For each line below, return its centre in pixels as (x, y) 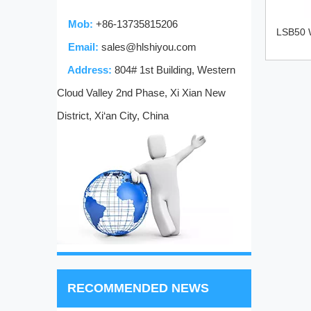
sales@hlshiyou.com (149, 47)
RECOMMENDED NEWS (138, 288)
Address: (86, 70)
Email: (79, 47)
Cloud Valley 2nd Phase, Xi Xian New (141, 93)
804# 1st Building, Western (175, 70)
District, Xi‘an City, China (113, 116)
